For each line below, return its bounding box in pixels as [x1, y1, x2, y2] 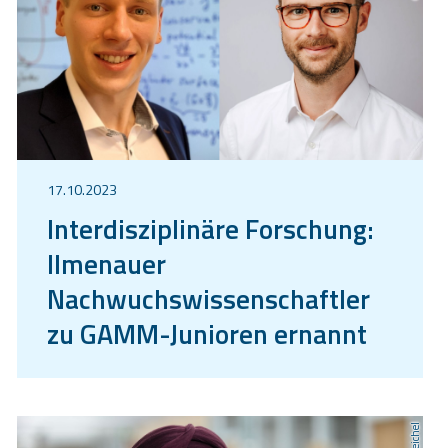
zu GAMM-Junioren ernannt [47, 312, 367, 354]
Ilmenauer [47, 242, 166, 284]
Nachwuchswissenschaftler [47, 277, 370, 319]
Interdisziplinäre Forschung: [47, 207, 374, 249]
